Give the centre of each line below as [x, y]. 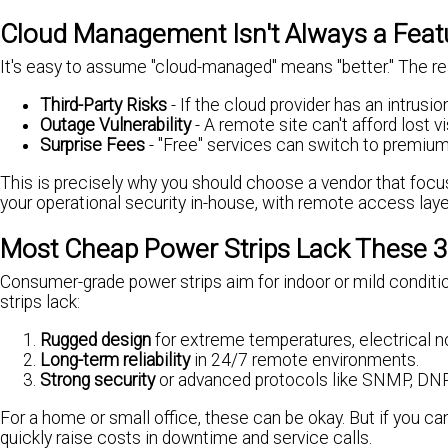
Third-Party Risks [103, 104]
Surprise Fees [92, 144]
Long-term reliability [115, 359]
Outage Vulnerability [115, 124]
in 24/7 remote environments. [304, 359]
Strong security [97, 379]
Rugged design [95, 339]
